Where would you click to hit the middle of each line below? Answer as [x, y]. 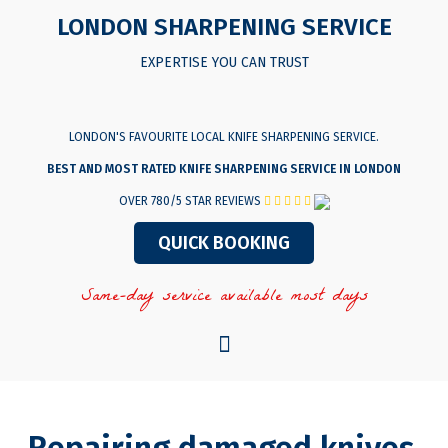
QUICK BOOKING [224, 243]
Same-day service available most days [224, 297]
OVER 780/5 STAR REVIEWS [191, 201]
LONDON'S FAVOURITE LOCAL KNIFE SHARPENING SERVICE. [224, 137]
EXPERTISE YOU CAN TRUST [224, 62]
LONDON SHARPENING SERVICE [224, 27]
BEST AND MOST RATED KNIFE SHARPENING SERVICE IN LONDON [224, 169]
